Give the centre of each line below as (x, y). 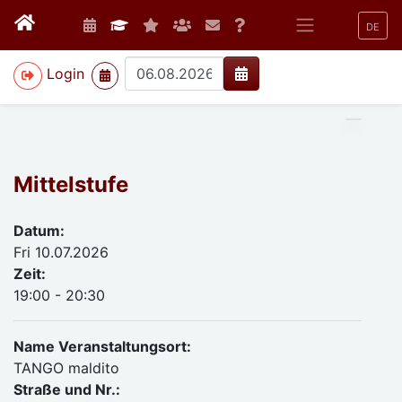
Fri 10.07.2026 (61, 252)
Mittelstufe (71, 184)
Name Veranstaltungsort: (102, 346)
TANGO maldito (66, 368)
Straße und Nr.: (67, 389)
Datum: (39, 231)
